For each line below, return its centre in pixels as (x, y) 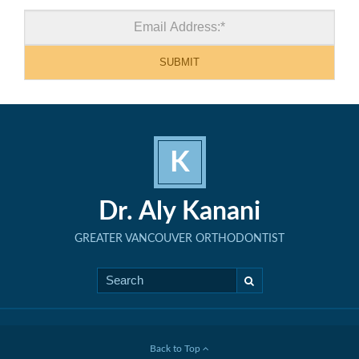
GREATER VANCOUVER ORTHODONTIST (179, 239)
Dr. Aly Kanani (179, 212)
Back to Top (176, 349)
